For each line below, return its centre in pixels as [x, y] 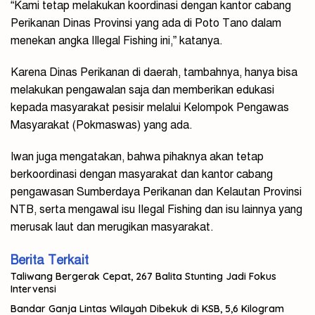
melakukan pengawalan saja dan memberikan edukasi [142, 90]
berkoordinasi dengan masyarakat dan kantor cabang [142, 175]
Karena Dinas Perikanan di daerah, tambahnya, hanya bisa [154, 73]
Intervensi [33, 289]
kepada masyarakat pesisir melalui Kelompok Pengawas [150, 108]
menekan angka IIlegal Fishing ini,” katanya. [117, 41]
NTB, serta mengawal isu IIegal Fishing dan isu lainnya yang [156, 210]
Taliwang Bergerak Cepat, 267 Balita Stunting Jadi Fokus [143, 277]
